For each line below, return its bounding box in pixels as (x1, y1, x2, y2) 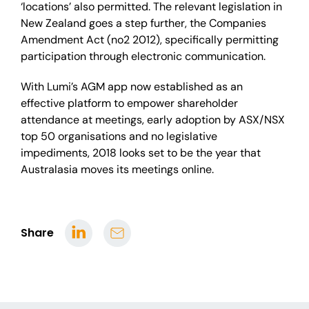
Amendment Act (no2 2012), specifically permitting (21, 32, 279, 47)
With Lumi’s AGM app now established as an (21, 79, 243, 94)
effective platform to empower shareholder (21, 96, 238, 110)
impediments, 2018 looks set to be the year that (21, 146, 261, 160)
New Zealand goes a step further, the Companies (21, 16, 266, 30)
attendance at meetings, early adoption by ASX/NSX (21, 112, 285, 127)
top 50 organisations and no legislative (21, 129, 217, 143)
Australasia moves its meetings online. (21, 162, 214, 177)
